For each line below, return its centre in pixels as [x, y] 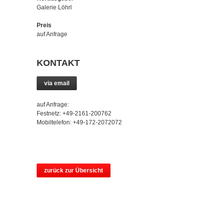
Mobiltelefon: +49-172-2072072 [79, 122]
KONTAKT [58, 63]
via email [57, 83]
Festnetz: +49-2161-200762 [74, 113]
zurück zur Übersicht [74, 170]
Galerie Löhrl [54, 7]
